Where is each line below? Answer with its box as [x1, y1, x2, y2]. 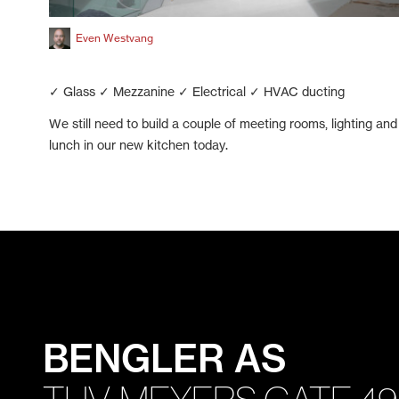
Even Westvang [76, 30, 153, 45]
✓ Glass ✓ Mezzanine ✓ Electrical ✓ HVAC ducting [49, 84, 345, 100]
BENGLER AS [43, 335, 287, 383]
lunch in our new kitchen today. [49, 137, 228, 153]
